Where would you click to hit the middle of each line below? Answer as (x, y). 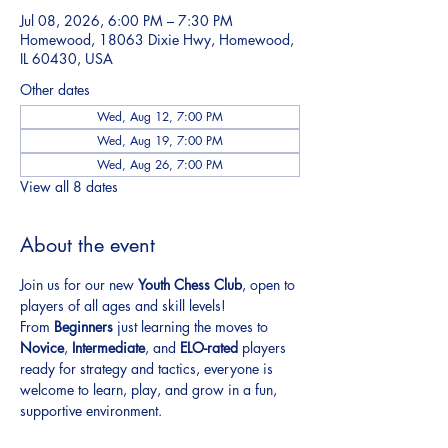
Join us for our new (79, 285)
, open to (270, 285)
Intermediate (108, 348)
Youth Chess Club (190, 285)
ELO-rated (209, 348)
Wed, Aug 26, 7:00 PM (160, 165)
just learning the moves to (192, 327)
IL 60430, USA (66, 59)
